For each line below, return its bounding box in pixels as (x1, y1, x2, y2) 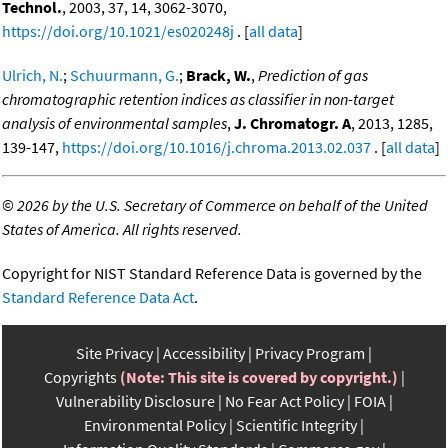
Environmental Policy (84, 415, 226, 436)
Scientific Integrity (236, 415, 357, 436)
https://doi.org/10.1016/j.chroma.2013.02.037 (62, 137, 371, 158)
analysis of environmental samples (2, 113, 227, 134)
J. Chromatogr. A (234, 113, 351, 134)
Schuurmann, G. (70, 65, 179, 86)
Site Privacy (76, 343, 153, 364)
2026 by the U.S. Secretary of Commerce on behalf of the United (17, 195, 428, 216)
